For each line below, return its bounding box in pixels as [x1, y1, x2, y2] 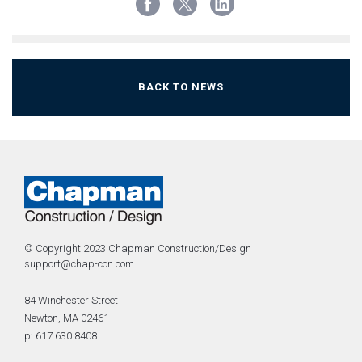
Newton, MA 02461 [24, 311, 109, 324]
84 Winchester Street [24, 293, 118, 306]
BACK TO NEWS [138, 80, 224, 93]
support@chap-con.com [24, 257, 134, 270]
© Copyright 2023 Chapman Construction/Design [24, 242, 251, 255]
